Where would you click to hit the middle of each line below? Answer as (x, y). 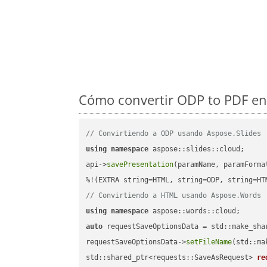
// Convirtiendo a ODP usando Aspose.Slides (174, 134)
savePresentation (140, 165)
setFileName (209, 242)
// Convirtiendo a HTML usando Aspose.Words (174, 196)
